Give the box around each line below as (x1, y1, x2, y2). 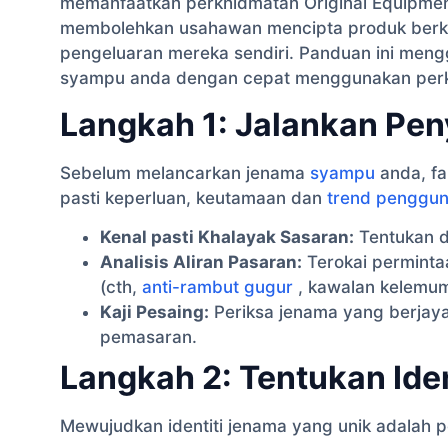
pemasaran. (100, 327, 197, 348)
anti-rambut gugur (142, 277, 293, 298)
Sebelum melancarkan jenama (60, 162, 310, 183)
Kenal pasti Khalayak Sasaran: (100, 227, 354, 248)
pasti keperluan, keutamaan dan (60, 187, 327, 208)
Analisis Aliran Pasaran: (100, 252, 302, 273)
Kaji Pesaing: (100, 302, 209, 323)
